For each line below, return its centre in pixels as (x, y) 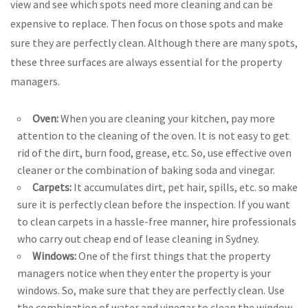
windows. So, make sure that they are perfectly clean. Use (151, 290)
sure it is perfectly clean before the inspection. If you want (154, 204)
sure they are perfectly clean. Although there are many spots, (154, 42)
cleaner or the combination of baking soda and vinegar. (146, 169)
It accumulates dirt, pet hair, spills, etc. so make (185, 187)
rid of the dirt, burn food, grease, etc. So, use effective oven (154, 152)
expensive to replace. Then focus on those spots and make (147, 23)
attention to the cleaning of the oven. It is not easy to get (153, 135)
